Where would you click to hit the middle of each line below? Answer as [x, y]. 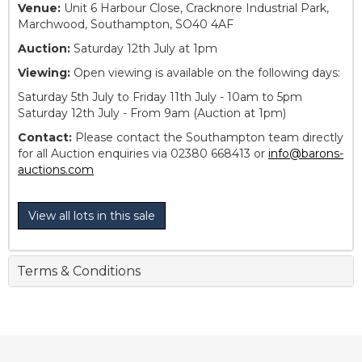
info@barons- [306, 153]
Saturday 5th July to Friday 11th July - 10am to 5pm [160, 97]
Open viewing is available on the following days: [205, 72]
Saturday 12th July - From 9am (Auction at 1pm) [152, 113]
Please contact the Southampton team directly [208, 137]
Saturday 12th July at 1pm [144, 48]
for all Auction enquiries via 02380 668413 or [143, 153]
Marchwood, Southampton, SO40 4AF [126, 24]
